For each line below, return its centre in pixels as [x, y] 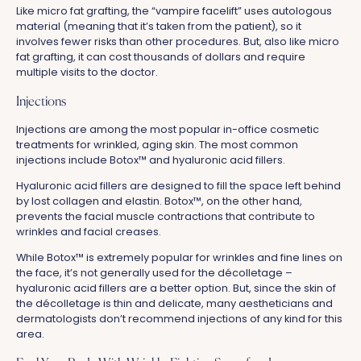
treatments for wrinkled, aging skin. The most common [157, 145]
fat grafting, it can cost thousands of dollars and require [161, 57]
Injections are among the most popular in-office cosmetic [168, 130]
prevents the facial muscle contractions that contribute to [166, 217]
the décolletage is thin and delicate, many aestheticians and [174, 303]
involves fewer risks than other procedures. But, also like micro [178, 42]
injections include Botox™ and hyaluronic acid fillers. [152, 160]
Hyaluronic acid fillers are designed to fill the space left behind [178, 186]
